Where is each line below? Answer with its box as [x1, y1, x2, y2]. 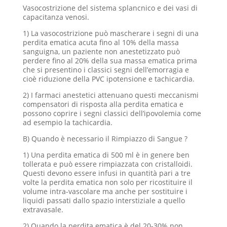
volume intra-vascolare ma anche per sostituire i [22, 186, 187, 196]
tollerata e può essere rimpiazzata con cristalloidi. [22, 159, 193, 169]
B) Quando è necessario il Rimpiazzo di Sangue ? [22, 134, 187, 143]
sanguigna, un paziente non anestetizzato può [22, 47, 180, 56]
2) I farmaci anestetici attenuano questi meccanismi [22, 90, 199, 100]
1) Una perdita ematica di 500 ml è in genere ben [22, 150, 190, 160]
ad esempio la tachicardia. [22, 118, 112, 127]
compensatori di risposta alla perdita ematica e [22, 99, 183, 109]
